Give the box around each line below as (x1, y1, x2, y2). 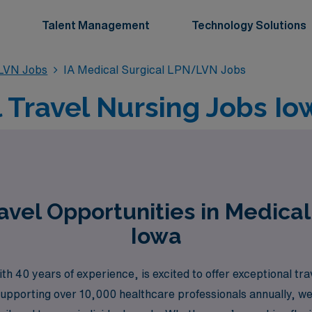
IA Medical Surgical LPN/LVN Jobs (63, 64, 246, 75)
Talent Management (42, 19, 150, 31)
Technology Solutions (192, 19, 306, 31)
